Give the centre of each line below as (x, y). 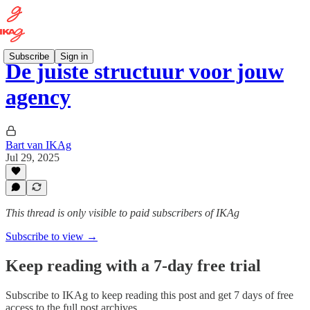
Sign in (74, 56)
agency (38, 97)
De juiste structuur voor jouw (145, 72)
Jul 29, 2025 (33, 157)
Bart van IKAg (38, 145)
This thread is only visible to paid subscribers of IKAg (122, 213)
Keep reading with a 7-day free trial (133, 265)
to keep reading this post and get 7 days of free (191, 295)
